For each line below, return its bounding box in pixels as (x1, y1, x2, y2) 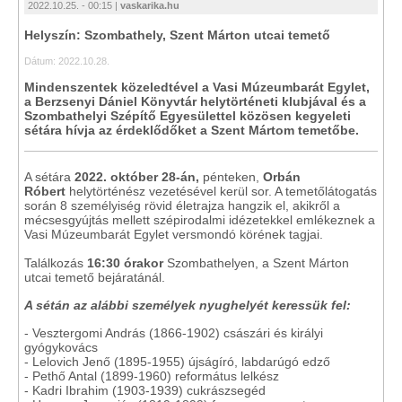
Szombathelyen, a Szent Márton (163, 256, 349, 270)
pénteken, (199, 170, 263, 184)
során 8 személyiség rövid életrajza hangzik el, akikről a (24, 198, 340, 213)
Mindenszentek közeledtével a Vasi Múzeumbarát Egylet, (24, 80, 370, 94)
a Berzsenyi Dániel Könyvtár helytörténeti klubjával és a (24, 94, 366, 109)
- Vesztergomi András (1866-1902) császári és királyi (24, 326, 323, 340)
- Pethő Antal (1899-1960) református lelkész (24, 369, 279, 383)
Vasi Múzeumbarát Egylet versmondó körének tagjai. (24, 227, 323, 241)
